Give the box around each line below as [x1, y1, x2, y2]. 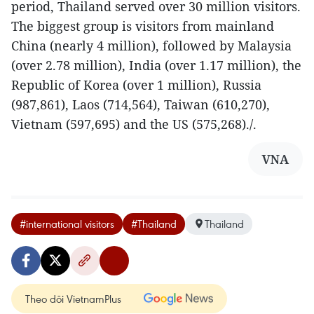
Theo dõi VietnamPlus [25, 291, 121, 306]
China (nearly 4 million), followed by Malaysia [11, 36, 292, 54]
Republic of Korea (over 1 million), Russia [11, 76, 261, 93]
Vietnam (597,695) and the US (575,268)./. [11, 115, 257, 132]
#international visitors [20, 216, 114, 231]
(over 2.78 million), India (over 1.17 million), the [11, 56, 301, 74]
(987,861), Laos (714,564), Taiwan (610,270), [11, 95, 270, 113]
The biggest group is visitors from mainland [11, 17, 274, 34]
